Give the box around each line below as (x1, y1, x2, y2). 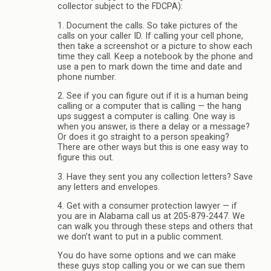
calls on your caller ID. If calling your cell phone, (57, 30, 243, 41)
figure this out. (57, 152, 114, 163)
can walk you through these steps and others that (57, 221, 253, 232)
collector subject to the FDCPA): (57, 1, 183, 12)
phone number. (57, 71, 116, 82)
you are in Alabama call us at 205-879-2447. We (57, 211, 245, 221)
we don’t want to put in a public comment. (57, 231, 223, 242)
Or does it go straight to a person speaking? (57, 132, 229, 143)
